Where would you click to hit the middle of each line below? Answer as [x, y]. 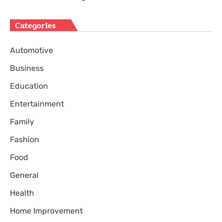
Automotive [31, 50]
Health [22, 193]
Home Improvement [46, 211]
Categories [35, 26]
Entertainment [37, 104]
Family [22, 121]
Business [27, 68]
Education [29, 86]
